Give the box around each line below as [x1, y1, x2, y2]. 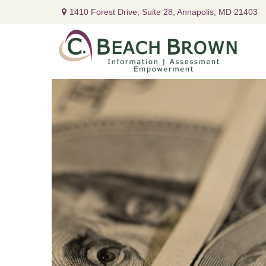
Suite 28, [141, 7, 175, 17]
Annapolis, [176, 7, 216, 17]
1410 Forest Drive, [69, 7, 142, 17]
